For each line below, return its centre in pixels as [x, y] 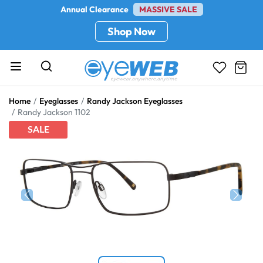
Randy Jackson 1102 [54, 112]
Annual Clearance [95, 9]
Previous [44, 219]
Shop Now [131, 31]
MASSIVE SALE [168, 9]
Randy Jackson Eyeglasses [135, 101]
